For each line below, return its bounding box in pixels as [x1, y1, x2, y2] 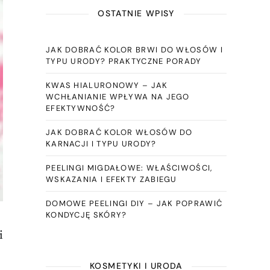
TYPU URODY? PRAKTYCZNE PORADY [45, 56, 202, 66]
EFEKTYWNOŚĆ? [45, 103, 116, 113]
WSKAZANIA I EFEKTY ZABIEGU [45, 174, 177, 184]
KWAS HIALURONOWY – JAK [45, 80, 168, 90]
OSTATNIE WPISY [98, 8, 175, 19]
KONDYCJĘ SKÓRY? [45, 210, 127, 220]
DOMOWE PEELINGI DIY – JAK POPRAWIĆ [45, 198, 223, 209]
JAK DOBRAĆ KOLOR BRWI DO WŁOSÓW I [45, 45, 223, 55]
